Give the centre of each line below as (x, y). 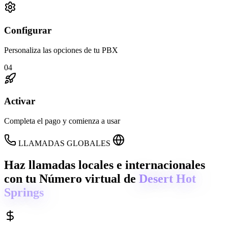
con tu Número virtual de (72, 179)
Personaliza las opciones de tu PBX (61, 50)
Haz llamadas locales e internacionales (105, 165)
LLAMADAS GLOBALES (64, 144)
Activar (20, 101)
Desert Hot (167, 179)
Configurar (28, 31)
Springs (24, 193)
